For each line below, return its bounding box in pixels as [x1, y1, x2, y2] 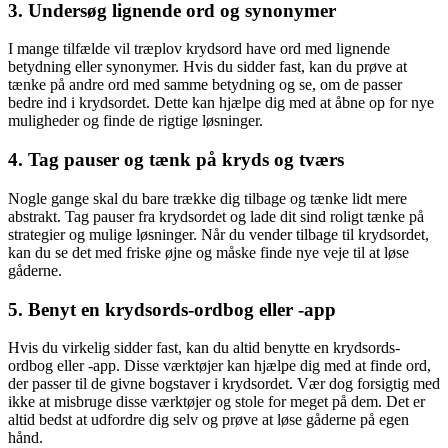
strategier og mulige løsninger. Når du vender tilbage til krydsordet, [8, 225, 429, 243]
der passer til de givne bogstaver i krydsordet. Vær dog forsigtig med [8, 375, 440, 393]
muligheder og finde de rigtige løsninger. [8, 112, 263, 130]
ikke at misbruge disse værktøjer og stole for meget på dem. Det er [8, 393, 425, 411]
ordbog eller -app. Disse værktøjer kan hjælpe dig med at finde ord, [8, 357, 431, 375]
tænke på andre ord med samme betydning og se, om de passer [8, 76, 402, 94]
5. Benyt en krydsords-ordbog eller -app [8, 298, 336, 320]
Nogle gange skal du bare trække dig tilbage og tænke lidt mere [8, 189, 407, 207]
